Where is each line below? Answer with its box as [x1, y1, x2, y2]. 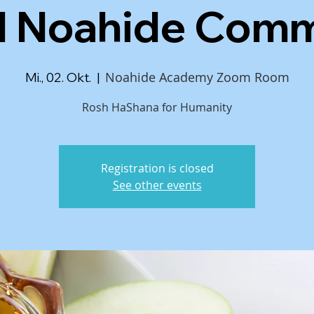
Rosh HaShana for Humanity [82, 100, 232, 115]
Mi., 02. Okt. [25, 69, 91, 86]
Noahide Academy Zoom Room [104, 69, 289, 86]
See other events [112, 177, 202, 193]
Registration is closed [100, 161, 214, 176]
